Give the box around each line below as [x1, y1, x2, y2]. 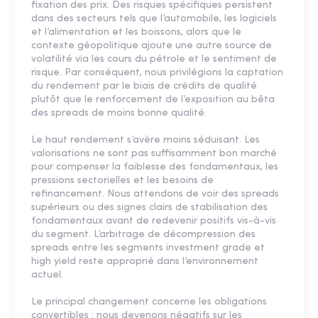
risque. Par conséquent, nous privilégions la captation [31, 67, 283, 79]
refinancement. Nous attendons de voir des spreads [31, 189, 279, 200]
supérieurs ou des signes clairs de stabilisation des [31, 202, 268, 214]
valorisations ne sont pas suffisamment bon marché [31, 148, 277, 160]
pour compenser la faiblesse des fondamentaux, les [31, 162, 278, 173]
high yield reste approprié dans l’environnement [31, 256, 258, 268]
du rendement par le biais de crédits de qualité [31, 81, 257, 92]
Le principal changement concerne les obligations [31, 297, 267, 308]
